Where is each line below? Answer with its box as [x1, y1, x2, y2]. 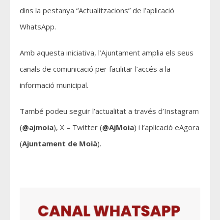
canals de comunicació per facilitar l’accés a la [20, 63, 170, 74]
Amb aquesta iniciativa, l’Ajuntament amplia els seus [20, 47, 193, 57]
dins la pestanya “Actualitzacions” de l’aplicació [20, 5, 174, 15]
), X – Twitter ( [54, 122, 102, 132]
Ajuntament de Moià [22, 138, 97, 148]
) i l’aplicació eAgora [134, 122, 199, 132]
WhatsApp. [20, 21, 56, 31]
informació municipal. [20, 80, 88, 90]
